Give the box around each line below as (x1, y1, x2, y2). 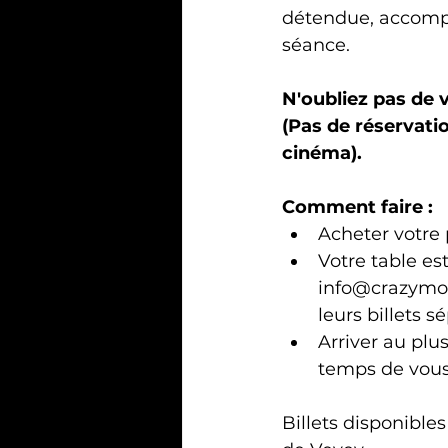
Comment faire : (282, 195, 438, 218)
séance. (282, 33, 350, 56)
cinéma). (282, 141, 362, 164)
